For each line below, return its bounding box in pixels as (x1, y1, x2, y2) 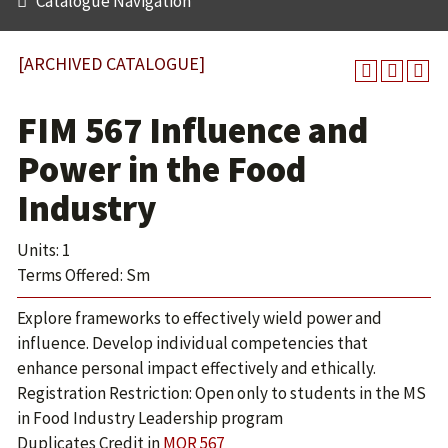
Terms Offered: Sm (17, 264, 150, 286)
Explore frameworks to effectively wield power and (17, 307, 382, 329)
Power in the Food (17, 147, 306, 192)
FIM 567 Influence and (17, 108, 368, 153)
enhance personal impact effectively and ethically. (17, 357, 376, 379)
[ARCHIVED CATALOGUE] (18, 52, 205, 75)
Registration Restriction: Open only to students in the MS (17, 382, 426, 404)
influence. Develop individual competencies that (17, 332, 368, 354)
